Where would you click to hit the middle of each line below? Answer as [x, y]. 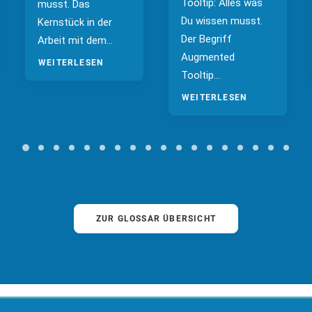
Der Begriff [206, 39]
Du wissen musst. [222, 21]
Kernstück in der [75, 22]
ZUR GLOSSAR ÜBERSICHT [156, 219]
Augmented [208, 57]
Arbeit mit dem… [75, 40]
